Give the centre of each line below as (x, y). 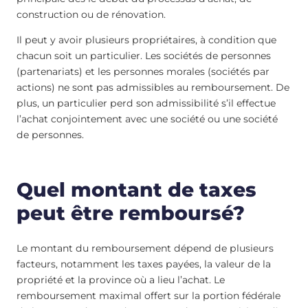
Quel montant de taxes (136, 189)
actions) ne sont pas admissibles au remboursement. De (153, 87)
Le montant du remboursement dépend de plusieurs (145, 249)
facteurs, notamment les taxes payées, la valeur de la (144, 264)
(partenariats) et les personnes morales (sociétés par (143, 71)
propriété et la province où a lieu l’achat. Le (121, 280)
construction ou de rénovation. (91, 14)
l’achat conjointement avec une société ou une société (147, 119)
